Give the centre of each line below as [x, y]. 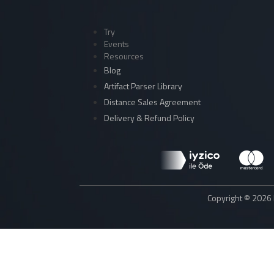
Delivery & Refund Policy [149, 118]
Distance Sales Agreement [152, 102]
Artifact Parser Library [143, 86]
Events [117, 44]
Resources [124, 56]
